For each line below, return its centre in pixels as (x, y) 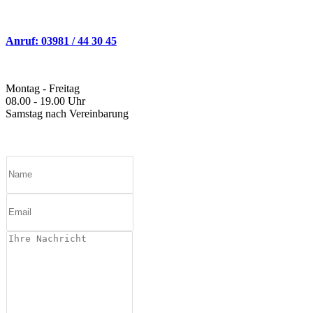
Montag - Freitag (43, 88)
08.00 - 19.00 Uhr (45, 101)
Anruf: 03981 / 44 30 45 (61, 41)
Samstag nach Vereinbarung (67, 113)
